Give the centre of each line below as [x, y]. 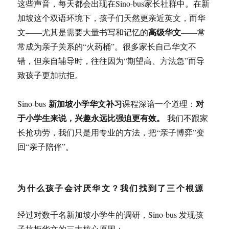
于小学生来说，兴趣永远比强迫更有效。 [91, 118]
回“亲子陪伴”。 [46, 146]
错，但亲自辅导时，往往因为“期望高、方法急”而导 [111, 61]
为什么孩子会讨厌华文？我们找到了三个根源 [111, 188]
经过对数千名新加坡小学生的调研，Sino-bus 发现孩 [111, 214]
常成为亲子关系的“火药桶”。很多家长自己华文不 [107, 46]
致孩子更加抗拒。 [50, 75]
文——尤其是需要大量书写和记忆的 [83, 32]
